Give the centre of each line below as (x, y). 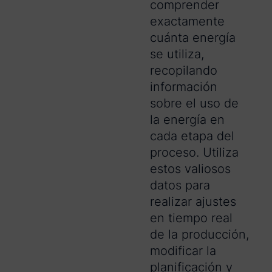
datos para (180, 185)
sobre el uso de (194, 104)
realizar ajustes (193, 202)
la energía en (187, 120)
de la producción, (199, 235)
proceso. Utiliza (194, 153)
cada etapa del (192, 136)
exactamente (187, 22)
